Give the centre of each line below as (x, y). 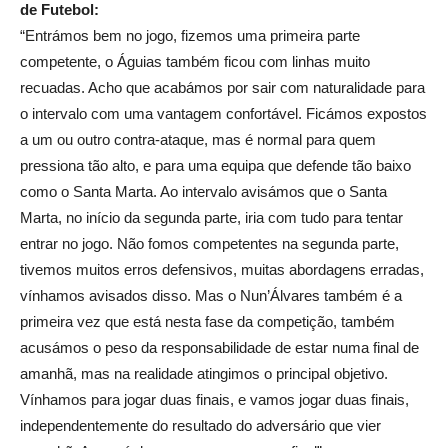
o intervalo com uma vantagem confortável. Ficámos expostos (223, 114)
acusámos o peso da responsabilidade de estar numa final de (219, 348)
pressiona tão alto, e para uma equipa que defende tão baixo (215, 166)
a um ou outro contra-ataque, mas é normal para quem (198, 140)
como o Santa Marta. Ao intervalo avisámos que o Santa (203, 192)
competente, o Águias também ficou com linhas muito (195, 62)
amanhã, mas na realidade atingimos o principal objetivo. (204, 374)
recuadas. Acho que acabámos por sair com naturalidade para (222, 88)
